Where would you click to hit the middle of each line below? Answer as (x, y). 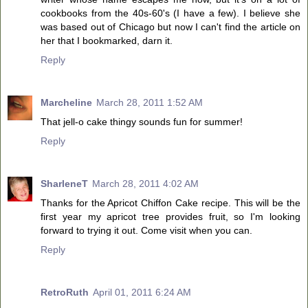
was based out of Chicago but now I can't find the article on (170, 26)
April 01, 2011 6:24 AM (142, 292)
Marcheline (66, 102)
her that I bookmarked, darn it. (107, 40)
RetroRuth (65, 292)
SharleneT (64, 183)
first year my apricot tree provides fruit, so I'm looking (170, 216)
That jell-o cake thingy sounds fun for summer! (142, 121)
